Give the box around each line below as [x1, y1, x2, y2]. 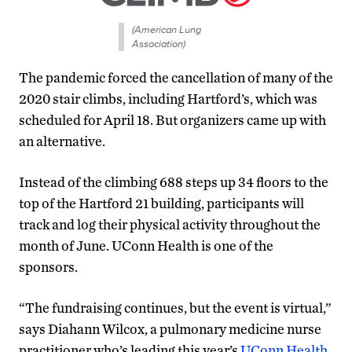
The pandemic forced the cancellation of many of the [19, 68, 333, 86]
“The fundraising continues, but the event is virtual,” [19, 299, 332, 316]
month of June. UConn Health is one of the [19, 236, 273, 254]
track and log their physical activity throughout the [19, 215, 321, 233]
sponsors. [19, 258, 78, 275]
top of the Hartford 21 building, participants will [19, 194, 304, 211]
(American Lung [131, 21, 201, 37]
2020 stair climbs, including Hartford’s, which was [19, 90, 317, 107]
